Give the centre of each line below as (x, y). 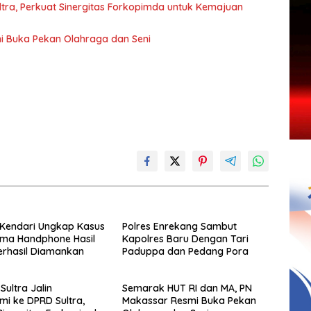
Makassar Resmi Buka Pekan (189, 300)
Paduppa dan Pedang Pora (185, 251)
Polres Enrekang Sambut (179, 226)
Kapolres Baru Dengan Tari (185, 238)
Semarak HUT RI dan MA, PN (187, 288)
